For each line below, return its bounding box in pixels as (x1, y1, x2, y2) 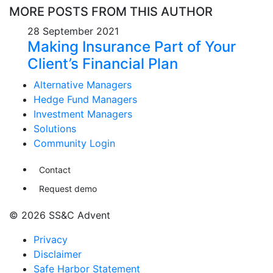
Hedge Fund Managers (34, 93, 137, 105)
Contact (39, 165, 71, 175)
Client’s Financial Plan (27, 55, 178, 73)
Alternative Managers (34, 79, 132, 91)
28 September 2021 (27, 25, 119, 37)
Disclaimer (34, 248, 82, 260)
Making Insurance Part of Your (27, 38, 236, 55)
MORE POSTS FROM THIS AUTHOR (9, 4, 213, 19)
